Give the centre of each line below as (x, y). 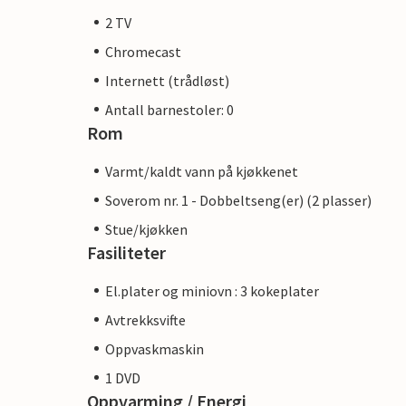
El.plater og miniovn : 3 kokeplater (212, 290)
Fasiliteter (126, 252)
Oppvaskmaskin (155, 348)
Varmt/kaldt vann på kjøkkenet (202, 171)
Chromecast (143, 51)
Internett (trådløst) (167, 80)
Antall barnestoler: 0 (169, 109)
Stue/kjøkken (146, 229)
